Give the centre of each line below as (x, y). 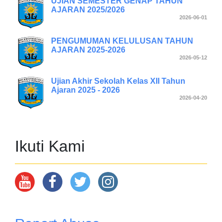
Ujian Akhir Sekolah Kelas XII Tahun (118, 81)
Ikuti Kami (50, 146)
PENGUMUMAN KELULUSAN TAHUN (122, 41)
